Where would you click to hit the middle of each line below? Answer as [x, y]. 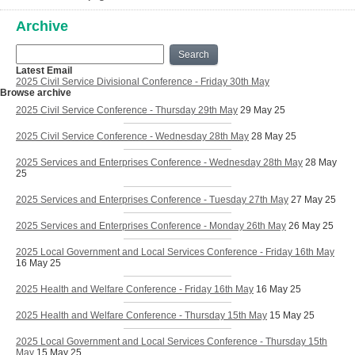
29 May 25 [263, 110]
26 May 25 [311, 226]
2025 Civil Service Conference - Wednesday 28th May [132, 136]
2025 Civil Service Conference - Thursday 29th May [127, 110]
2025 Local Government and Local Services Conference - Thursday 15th [172, 342]
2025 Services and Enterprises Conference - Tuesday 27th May [152, 200]
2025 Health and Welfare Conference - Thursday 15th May [141, 315]
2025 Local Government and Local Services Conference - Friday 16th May [175, 252]
